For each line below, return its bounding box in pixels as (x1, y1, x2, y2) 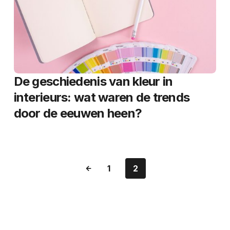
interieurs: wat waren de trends (13, 90, 190, 105)
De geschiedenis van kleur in (13, 74, 173, 89)
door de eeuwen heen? (13, 106, 142, 121)
